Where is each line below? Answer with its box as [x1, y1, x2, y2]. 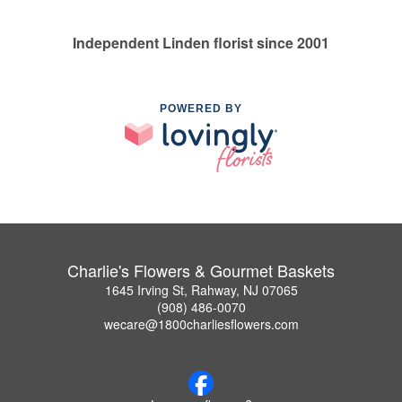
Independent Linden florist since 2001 [73, 32, 329, 54]
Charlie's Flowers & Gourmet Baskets [67, 258, 335, 282]
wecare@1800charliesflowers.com [103, 314, 299, 333]
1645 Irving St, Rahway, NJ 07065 [104, 280, 298, 299]
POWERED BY [160, 102, 242, 116]
